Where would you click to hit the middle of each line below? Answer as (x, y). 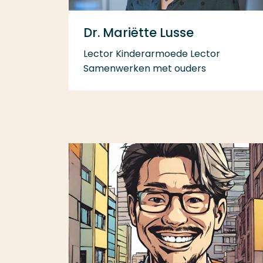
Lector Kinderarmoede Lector (151, 53)
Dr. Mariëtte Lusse (138, 32)
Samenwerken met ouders (144, 68)
